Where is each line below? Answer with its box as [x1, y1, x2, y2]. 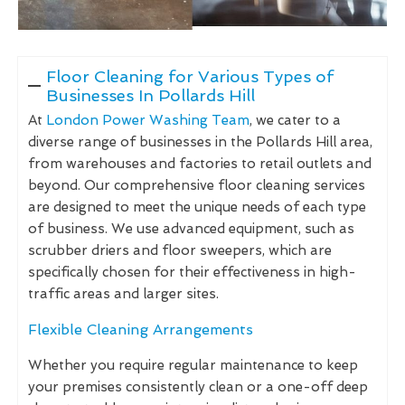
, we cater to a [250, 111, 341, 128]
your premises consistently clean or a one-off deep [28, 378, 368, 395]
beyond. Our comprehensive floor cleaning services [28, 176, 365, 193]
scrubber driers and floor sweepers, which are [28, 241, 332, 259]
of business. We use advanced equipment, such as [28, 220, 354, 237]
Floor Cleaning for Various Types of [45, 66, 334, 86]
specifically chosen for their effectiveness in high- [28, 263, 356, 280]
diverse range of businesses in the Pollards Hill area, [28, 133, 372, 150]
